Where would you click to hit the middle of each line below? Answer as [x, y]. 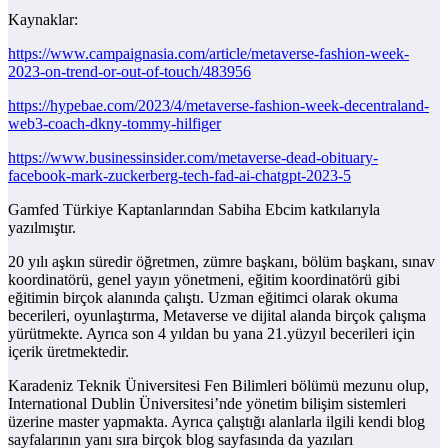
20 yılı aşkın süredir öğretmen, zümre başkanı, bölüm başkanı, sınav [221, 262]
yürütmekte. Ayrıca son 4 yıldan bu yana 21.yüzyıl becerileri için [211, 334]
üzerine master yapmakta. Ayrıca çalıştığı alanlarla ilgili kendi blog [216, 422]
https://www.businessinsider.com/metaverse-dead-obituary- [193, 158]
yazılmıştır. [42, 228]
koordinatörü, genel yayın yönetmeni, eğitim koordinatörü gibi [204, 280]
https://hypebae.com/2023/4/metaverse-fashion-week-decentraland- [218, 106]
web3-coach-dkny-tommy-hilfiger [114, 124]
